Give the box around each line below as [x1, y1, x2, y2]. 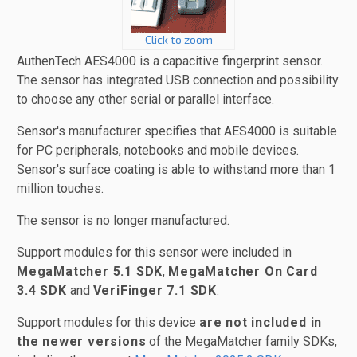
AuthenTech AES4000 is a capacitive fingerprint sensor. [17, 53, 323, 69]
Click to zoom [144, 33, 213, 46]
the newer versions [17, 334, 147, 349]
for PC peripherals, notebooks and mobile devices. [17, 143, 299, 158]
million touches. [17, 181, 104, 196]
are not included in [199, 315, 323, 330]
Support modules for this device [17, 315, 199, 330]
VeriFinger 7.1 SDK [92, 283, 218, 298]
